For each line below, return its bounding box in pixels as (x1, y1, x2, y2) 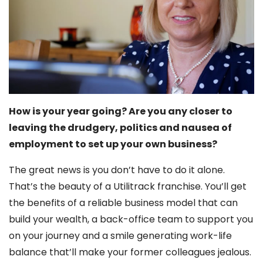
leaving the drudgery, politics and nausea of (9, 120, 232, 134)
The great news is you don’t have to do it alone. (9, 163, 225, 177)
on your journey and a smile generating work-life (9, 228, 232, 242)
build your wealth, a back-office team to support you (9, 212, 253, 226)
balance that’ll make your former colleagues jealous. (9, 245, 251, 259)
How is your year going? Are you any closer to (9, 104, 232, 118)
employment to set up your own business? (9, 137, 219, 151)
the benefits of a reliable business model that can (9, 195, 238, 210)
